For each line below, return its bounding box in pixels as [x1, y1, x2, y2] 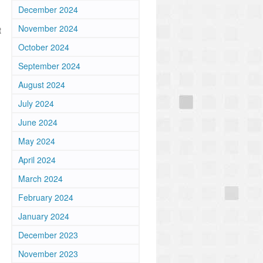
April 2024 [18, 154, 56, 166]
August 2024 [18, 79, 65, 90]
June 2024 [18, 116, 58, 128]
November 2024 [18, 22, 78, 34]
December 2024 [18, 4, 78, 15]
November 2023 [18, 248, 78, 259]
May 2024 [18, 135, 55, 147]
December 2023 [18, 229, 78, 241]
